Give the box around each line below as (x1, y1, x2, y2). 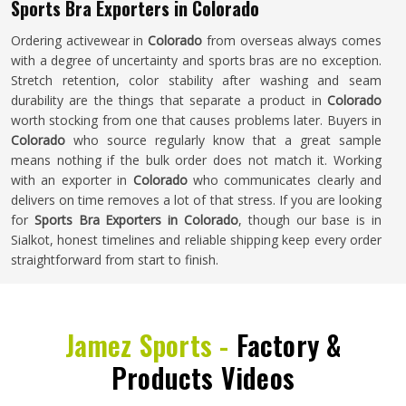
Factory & (236, 324, 342, 365)
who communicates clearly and (192, 171, 382, 188)
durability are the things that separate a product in (11, 92, 322, 109)
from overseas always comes (206, 32, 382, 49)
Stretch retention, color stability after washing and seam (11, 72, 382, 89)
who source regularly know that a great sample (73, 131, 382, 149)
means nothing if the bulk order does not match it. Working (11, 151, 382, 169)
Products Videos (111, 357, 295, 398)
